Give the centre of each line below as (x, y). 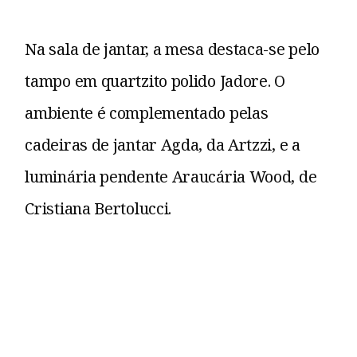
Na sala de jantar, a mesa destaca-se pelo (173, 49)
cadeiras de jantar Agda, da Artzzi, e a (163, 145)
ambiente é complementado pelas (147, 113)
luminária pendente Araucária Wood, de (171, 177)
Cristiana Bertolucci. (98, 209)
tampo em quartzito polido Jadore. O (155, 81)
